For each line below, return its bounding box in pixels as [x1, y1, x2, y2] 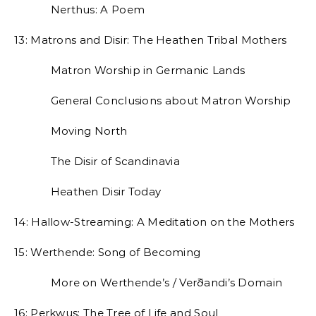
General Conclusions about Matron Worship [14, 94, 291, 107]
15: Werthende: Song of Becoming [14, 245, 201, 259]
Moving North [14, 124, 128, 138]
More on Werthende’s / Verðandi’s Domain [14, 276, 283, 289]
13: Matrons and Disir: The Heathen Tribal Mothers [14, 33, 287, 47]
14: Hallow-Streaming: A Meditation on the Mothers [14, 215, 295, 229]
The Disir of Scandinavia [14, 154, 180, 168]
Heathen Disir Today [14, 185, 162, 198]
